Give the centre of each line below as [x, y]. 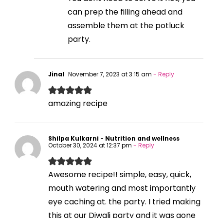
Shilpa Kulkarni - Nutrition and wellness [114, 138]
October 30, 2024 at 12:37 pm [90, 145]
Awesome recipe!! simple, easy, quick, [120, 174]
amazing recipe [78, 103]
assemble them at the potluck [126, 25]
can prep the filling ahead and [125, 12]
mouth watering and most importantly [122, 188]
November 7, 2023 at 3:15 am [109, 74]
